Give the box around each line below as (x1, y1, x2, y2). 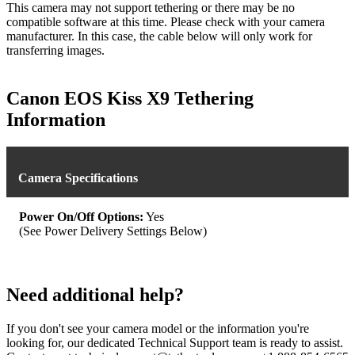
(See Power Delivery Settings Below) (19, 223, 207, 238)
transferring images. (6, 43, 105, 57)
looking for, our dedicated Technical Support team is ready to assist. (6, 335, 343, 349)
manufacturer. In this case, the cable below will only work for (6, 29, 312, 43)
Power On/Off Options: (19, 209, 143, 223)
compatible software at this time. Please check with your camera (6, 14, 325, 29)
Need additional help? (6, 284, 184, 305)
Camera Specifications (18, 170, 138, 185)
